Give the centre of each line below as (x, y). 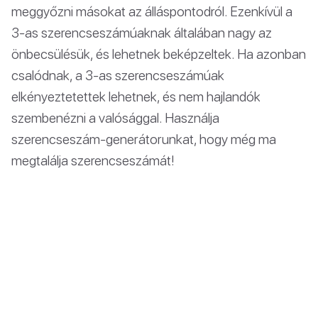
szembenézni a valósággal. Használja (115, 117)
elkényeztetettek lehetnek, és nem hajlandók (136, 96)
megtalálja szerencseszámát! (93, 160)
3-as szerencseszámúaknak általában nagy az (142, 32)
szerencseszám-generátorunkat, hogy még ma (144, 138)
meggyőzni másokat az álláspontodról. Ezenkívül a (152, 11)
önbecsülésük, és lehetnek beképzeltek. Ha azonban (159, 53)
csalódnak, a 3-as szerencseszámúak (118, 75)
